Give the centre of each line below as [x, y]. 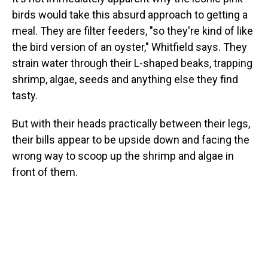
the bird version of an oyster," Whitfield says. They [130, 47]
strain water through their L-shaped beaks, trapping [132, 63]
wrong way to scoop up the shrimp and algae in [123, 156]
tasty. [25, 95]
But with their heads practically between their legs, [131, 124]
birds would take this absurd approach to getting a [130, 15]
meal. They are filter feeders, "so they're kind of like [133, 31]
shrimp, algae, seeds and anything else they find [125, 79]
